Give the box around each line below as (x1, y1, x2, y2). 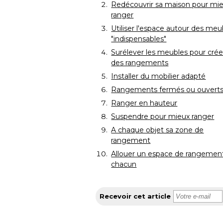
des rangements (111, 58, 169, 68)
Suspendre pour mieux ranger (111, 112, 215, 121)
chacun (111, 160, 137, 169)
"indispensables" (111, 34, 167, 44)
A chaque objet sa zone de (111, 125, 204, 135)
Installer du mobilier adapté (111, 72, 206, 81)
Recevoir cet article (100, 192, 171, 201)
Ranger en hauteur (111, 99, 178, 108)
